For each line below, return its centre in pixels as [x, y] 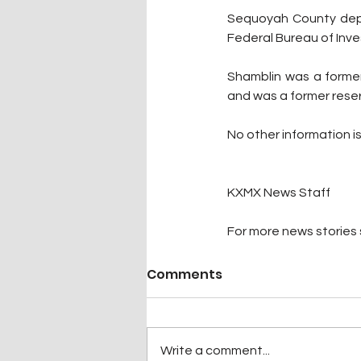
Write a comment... [215, 350]
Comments [185, 274]
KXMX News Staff [279, 192]
